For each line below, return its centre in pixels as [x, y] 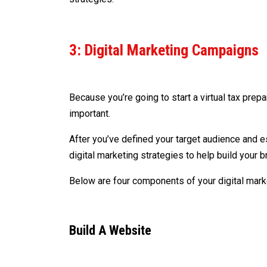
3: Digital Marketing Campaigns [164, 50]
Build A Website [111, 230]
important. [90, 113]
